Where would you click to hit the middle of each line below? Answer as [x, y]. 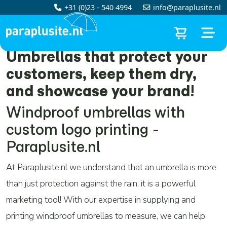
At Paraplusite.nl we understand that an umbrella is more [111, 167]
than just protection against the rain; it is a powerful [101, 184]
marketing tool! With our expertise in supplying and [101, 200]
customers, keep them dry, [101, 74]
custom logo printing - [83, 129]
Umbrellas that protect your [107, 56]
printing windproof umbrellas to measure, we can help [106, 216]
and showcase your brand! [100, 91]
